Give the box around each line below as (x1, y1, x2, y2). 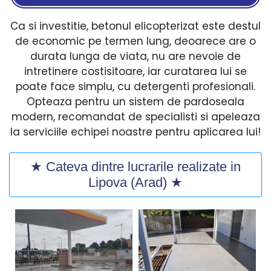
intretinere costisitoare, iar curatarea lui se (24, 64, 247, 79)
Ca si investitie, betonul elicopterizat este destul (10, 19, 261, 34)
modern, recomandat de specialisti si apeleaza (11, 109, 260, 125)
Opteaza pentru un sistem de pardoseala (27, 94, 244, 109)
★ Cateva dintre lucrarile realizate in (30, 158, 241, 174)
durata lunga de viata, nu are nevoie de (30, 49, 241, 64)
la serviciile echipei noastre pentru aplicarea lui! (10, 125, 261, 140)
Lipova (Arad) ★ (88, 174, 183, 190)
